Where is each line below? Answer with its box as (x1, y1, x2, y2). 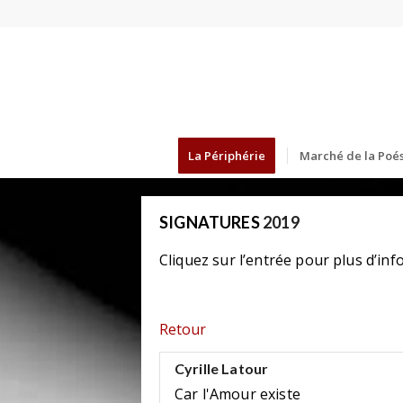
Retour (159, 318, 206, 339)
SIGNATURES (159, 212, 260, 232)
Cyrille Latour (175, 360, 269, 378)
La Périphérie (187, 148, 265, 164)
